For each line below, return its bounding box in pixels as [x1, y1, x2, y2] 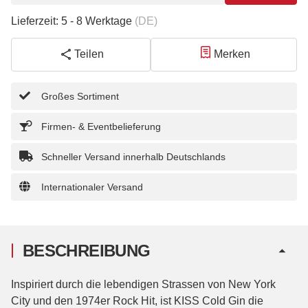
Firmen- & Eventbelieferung [41, 120, 164, 132]
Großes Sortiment [41, 90, 119, 102]
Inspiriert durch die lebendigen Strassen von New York [11, 278, 276, 290]
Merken [214, 48, 250, 60]
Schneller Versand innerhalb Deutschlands [41, 151, 225, 162]
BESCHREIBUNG [23, 241, 151, 260]
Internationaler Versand [41, 181, 143, 192]
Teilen [74, 48, 104, 60]
